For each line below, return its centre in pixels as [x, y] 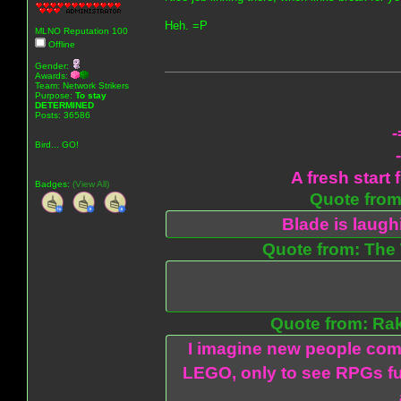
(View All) [91, 183]
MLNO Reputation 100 [81, 30]
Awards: [53, 75]
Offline [60, 44]
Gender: [53, 65]
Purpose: [55, 95]
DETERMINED [64, 105]
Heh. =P [186, 25]
